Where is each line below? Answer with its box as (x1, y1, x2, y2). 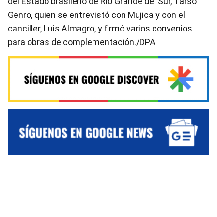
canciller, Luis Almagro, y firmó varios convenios (8, 23, 192, 33)
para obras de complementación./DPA (8, 37, 155, 47)
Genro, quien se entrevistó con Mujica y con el (8, 10, 185, 20)
